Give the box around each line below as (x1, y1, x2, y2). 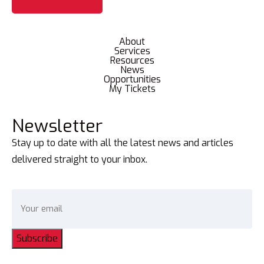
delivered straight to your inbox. (12, 153, 147, 166)
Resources (110, 54, 154, 67)
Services (114, 44, 150, 57)
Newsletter (12, 114, 103, 138)
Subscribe (16, 232, 58, 245)
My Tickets (108, 82, 156, 95)
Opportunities (103, 72, 161, 85)
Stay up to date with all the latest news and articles (12, 136, 233, 149)
